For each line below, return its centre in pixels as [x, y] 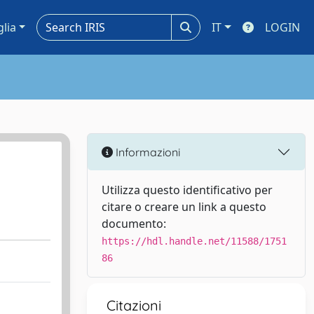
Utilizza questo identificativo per [187, 190]
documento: [134, 224]
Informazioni [146, 152]
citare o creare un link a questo [184, 207]
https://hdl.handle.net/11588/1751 [194, 241]
